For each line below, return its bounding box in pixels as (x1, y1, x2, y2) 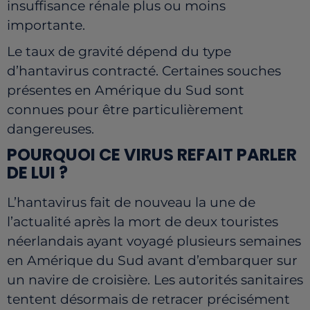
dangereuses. (7, 121, 94, 138)
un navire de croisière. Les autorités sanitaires (7, 272, 303, 289)
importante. (7, 17, 85, 34)
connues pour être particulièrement (7, 102, 244, 118)
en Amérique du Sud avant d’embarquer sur (7, 253, 298, 269)
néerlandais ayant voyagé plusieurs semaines (7, 233, 301, 250)
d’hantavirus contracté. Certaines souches (7, 63, 281, 80)
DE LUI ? (7, 161, 68, 185)
